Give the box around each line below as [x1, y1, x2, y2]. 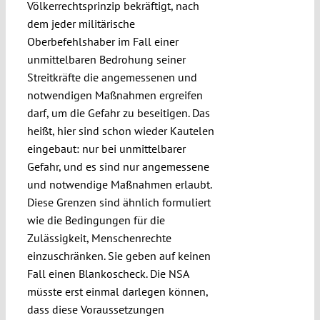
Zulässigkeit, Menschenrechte [26, 231, 171, 246]
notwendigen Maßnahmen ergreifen [26, 88, 203, 103]
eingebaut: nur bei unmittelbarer [26, 141, 186, 156]
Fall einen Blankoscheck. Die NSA [26, 266, 189, 281]
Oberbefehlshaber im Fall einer [26, 34, 179, 49]
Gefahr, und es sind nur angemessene [26, 159, 209, 174]
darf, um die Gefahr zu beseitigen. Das [26, 106, 210, 121]
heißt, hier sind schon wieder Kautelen [26, 124, 214, 139]
